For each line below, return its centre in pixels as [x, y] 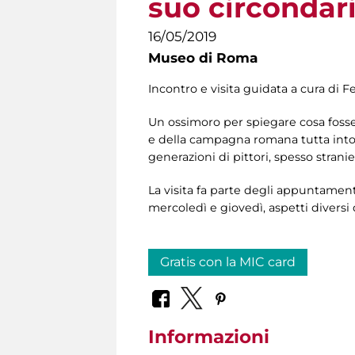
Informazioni [209, 336]
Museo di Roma [203, 58]
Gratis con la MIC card [228, 262]
